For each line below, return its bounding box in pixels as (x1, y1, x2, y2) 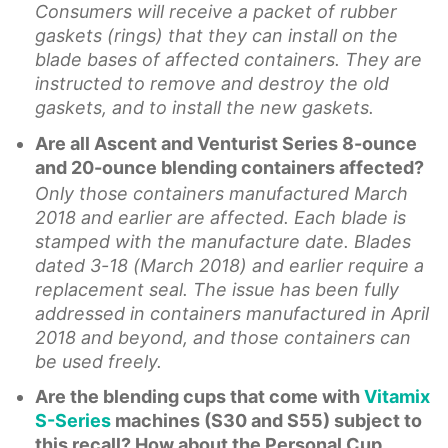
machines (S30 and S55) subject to (111, 410, 422, 432)
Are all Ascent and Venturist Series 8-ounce (35, 132, 417, 154)
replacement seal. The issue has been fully (35, 278, 399, 300)
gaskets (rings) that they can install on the (35, 25, 398, 47)
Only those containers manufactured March (35, 182, 408, 204)
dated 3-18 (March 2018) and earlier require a (35, 254, 424, 276)
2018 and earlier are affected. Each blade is (35, 206, 406, 228)
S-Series (35, 410, 111, 432)
